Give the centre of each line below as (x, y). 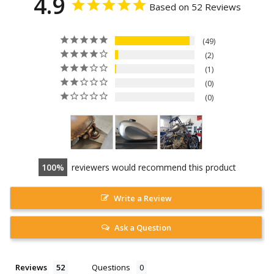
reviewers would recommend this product (154, 167)
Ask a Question (143, 227)
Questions (111, 267)
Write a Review (143, 198)
